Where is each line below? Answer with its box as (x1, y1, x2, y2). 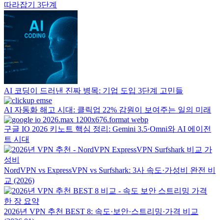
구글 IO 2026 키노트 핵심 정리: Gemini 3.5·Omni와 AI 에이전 (4, 125, 211, 133)
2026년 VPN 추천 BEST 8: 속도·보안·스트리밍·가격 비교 (4, 207, 198, 216)
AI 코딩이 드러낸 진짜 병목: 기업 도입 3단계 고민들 (4, 86, 183, 95)
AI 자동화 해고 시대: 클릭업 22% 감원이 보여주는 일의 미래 (4, 106, 211, 114)
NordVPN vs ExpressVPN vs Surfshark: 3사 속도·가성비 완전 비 (4, 166, 216, 174)
